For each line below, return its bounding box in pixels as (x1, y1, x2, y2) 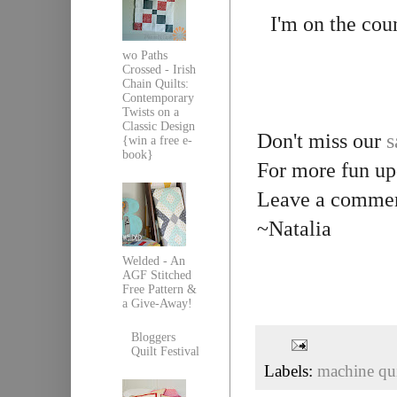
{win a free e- (121, 134, 192, 148)
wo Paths (121, 49, 167, 63)
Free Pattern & (121, 282, 197, 296)
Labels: (264, 361, 317, 380)
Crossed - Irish (121, 63, 196, 77)
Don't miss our (257, 128, 386, 152)
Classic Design (121, 120, 195, 134)
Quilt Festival (131, 345, 200, 359)
